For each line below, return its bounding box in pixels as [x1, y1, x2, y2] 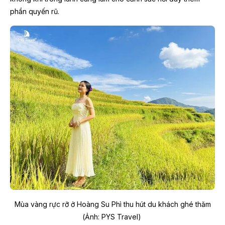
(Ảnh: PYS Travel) [82, 212, 141, 221]
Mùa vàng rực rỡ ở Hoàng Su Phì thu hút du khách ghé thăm [14, 199, 211, 208]
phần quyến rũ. [10, 7, 61, 16]
